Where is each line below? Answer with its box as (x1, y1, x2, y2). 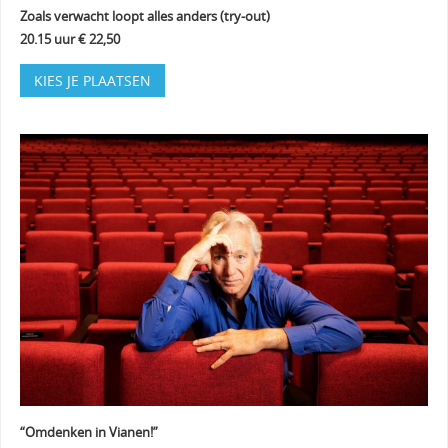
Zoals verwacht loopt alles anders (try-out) (19, 8, 270, 26)
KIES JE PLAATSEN (33, 70, 151, 90)
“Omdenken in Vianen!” (19, 424, 158, 442)
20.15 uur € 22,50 (19, 31, 120, 49)
